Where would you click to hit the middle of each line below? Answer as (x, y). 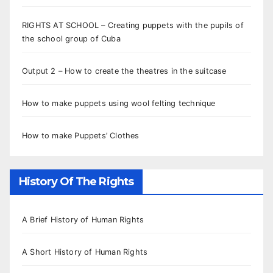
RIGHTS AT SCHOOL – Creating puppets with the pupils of (133, 25)
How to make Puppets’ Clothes (81, 135)
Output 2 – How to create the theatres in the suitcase (124, 71)
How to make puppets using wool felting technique (119, 103)
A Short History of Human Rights (85, 252)
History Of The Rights (76, 182)
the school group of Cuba (71, 38)
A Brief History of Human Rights (83, 220)
